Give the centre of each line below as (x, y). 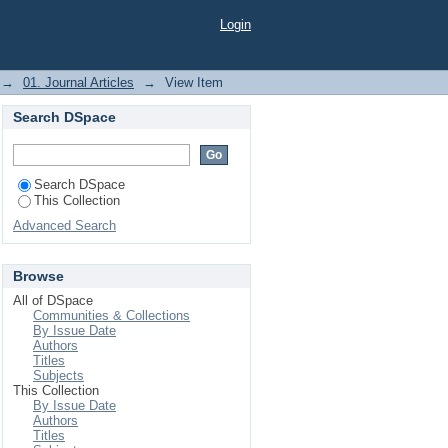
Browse (38, 276)
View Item (194, 82)
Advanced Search (64, 225)
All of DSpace (53, 300)
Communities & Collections (111, 315)
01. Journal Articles (78, 82)
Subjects (58, 375)
